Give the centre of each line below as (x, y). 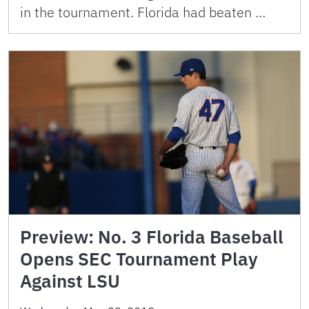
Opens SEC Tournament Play (139, 259)
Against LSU (70, 281)
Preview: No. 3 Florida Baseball (152, 237)
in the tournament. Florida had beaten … (143, 12)
